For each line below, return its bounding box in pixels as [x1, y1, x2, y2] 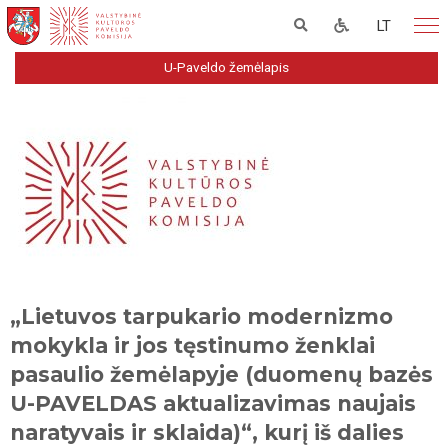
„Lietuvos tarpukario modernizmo [10, 303, 393, 329]
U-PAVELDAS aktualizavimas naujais [10, 390, 416, 416]
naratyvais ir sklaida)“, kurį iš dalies [10, 419, 404, 445]
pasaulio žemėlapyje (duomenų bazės [10, 361, 433, 387]
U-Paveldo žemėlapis [164, 59, 289, 75]
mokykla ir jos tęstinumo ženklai [10, 332, 375, 358]
